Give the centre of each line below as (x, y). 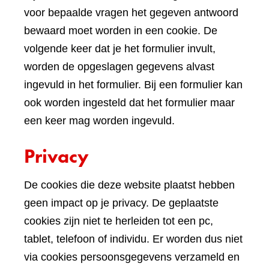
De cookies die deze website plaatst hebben (129, 185)
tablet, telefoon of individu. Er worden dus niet (133, 239)
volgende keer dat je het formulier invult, (120, 49)
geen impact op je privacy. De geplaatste (121, 203)
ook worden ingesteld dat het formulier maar (129, 103)
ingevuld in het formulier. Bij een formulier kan (133, 85)
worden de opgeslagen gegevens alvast (119, 67)
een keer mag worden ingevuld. (99, 121)
